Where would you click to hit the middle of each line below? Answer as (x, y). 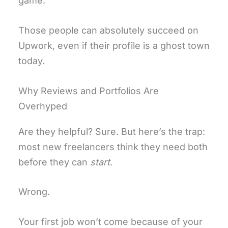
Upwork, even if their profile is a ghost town (114, 45)
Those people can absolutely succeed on (108, 30)
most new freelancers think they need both (113, 147)
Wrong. (34, 192)
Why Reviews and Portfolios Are (89, 91)
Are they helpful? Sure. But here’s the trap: (112, 131)
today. (32, 61)
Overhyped (43, 106)
